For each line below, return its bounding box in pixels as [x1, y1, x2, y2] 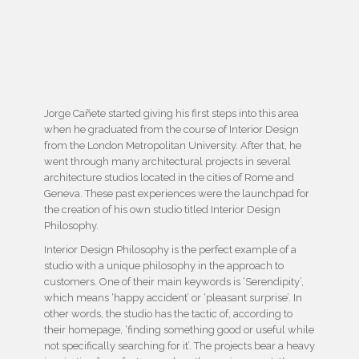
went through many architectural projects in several [44, 155, 291, 168]
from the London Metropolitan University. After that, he [44, 139, 301, 152]
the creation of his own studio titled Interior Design [44, 204, 280, 216]
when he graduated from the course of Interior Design [44, 123, 299, 136]
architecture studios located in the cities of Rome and [44, 171, 294, 184]
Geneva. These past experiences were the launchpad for [44, 188, 309, 200]
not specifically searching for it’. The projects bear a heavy [44, 340, 315, 353]
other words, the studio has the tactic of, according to [44, 308, 292, 321]
